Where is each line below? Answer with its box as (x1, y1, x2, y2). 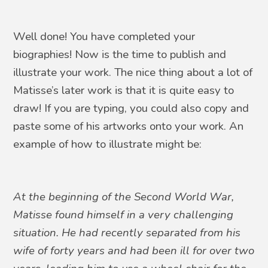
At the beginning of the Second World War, (13, 188, 234, 205)
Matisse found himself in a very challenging (13, 206, 234, 223)
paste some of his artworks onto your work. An (13, 118, 244, 134)
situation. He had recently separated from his (13, 224, 241, 240)
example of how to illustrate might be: (13, 136, 202, 152)
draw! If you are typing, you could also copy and (13, 100, 249, 116)
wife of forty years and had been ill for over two (13, 242, 255, 258)
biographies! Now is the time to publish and (13, 46, 227, 62)
